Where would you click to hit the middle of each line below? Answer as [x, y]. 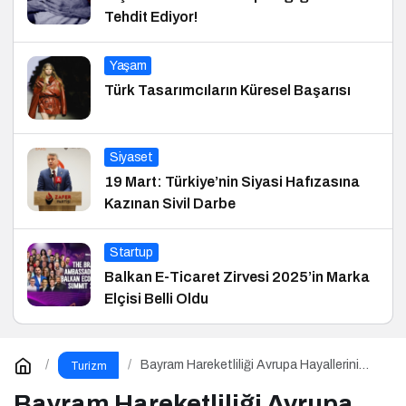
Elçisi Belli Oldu [156, 298]
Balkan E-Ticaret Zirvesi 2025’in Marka [237, 276]
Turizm [88, 366]
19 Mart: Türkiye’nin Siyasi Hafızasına [232, 181]
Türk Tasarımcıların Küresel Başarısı [227, 90]
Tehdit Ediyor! [151, 16]
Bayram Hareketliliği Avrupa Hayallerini [250, 365]
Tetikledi [165, 379]
